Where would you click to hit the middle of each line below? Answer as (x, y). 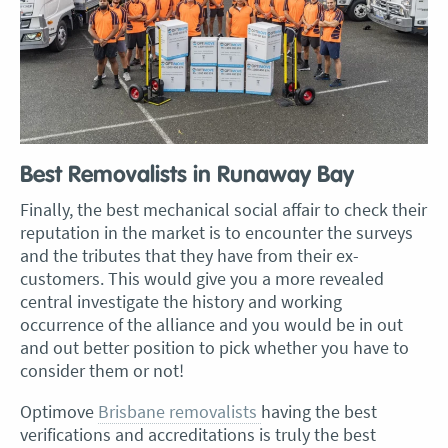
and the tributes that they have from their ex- (189, 255)
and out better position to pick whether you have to (214, 347)
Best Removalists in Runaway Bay (187, 175)
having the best (319, 411)
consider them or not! (102, 370)
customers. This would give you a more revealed (202, 278)
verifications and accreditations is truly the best (198, 434)
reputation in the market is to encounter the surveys (216, 232)
